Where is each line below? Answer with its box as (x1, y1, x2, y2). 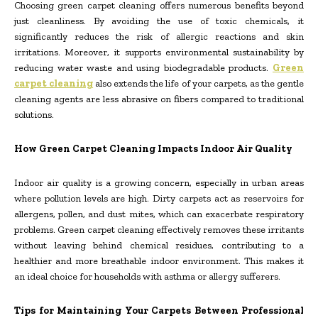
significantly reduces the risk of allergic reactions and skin (14, 30, 304, 43)
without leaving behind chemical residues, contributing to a (14, 238, 304, 251)
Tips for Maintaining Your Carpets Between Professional (14, 304, 304, 317)
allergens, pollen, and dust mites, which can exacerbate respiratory (14, 207, 304, 220)
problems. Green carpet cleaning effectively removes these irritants (14, 223, 304, 236)
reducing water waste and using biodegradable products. (14, 61, 273, 74)
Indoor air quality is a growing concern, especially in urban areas (14, 176, 304, 189)
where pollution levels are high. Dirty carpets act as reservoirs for (14, 192, 304, 204)
